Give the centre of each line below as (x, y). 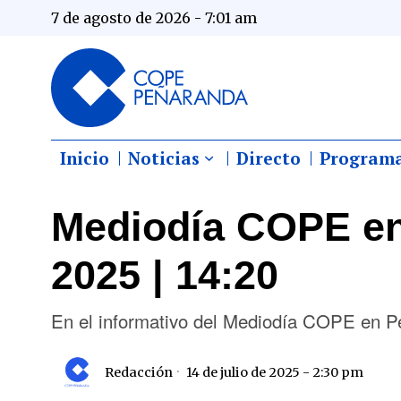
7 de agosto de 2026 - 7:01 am (154, 18)
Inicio (85, 158)
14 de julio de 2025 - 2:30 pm (273, 372)
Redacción (139, 372)
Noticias (164, 158)
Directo (269, 158)
